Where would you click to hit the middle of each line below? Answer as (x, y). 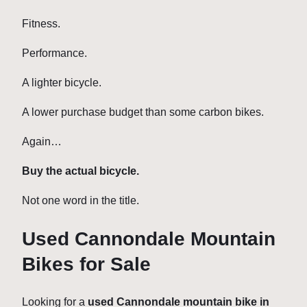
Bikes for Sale (86, 264)
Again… (42, 142)
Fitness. (41, 24)
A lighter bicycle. (62, 83)
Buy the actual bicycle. (81, 171)
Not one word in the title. (81, 201)
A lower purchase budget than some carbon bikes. (143, 112)
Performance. (54, 53)
